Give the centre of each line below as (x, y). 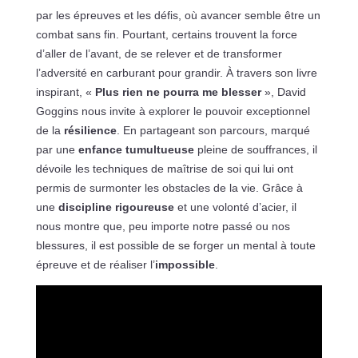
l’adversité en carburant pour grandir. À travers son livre (176, 72)
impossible (185, 264)
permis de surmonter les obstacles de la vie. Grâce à (169, 187)
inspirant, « (65, 91)
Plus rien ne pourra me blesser (178, 91)
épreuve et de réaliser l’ (95, 264)
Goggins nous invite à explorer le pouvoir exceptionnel (173, 111)
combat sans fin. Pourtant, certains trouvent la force (166, 34)
